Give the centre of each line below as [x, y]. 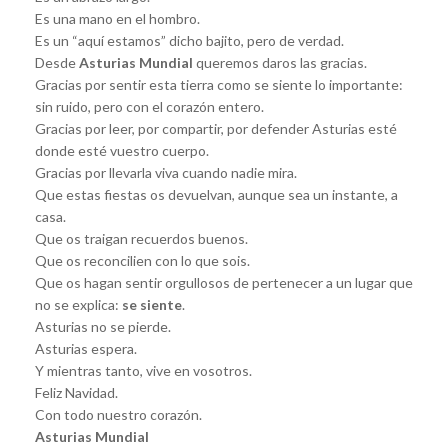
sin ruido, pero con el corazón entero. [149, 106]
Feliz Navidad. [76, 392]
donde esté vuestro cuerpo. [122, 150]
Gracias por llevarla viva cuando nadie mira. [166, 172]
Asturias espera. [86, 348]
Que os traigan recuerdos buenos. [141, 238]
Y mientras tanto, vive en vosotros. [143, 370]
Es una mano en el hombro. [117, 18]
